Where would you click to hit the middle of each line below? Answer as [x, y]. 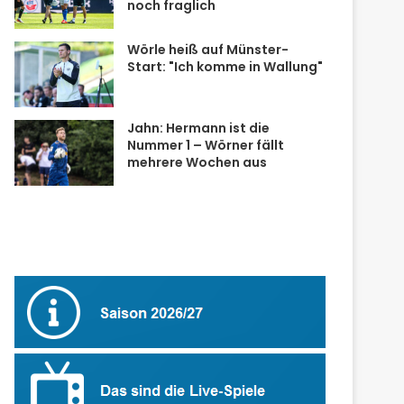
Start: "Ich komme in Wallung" [225, 66]
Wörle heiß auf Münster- [208, 49]
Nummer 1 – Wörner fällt [206, 145]
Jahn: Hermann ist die [199, 128]
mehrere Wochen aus [197, 162]
